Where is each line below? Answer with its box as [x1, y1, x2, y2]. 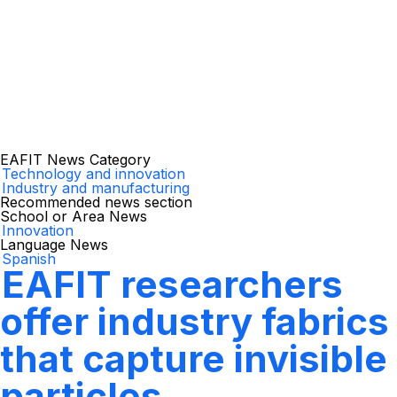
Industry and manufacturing [2, 179, 190, 197]
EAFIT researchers [2, 261, 343, 307]
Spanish [2, 250, 56, 268]
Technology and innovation [2, 165, 185, 183]
